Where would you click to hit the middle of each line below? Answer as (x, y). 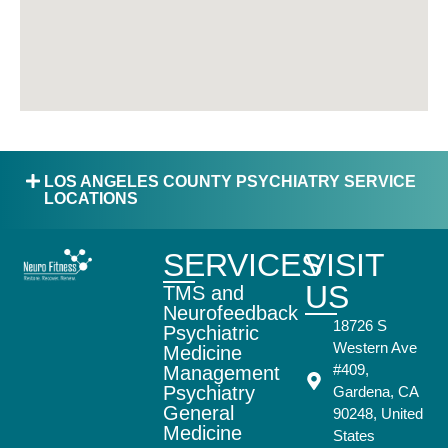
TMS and (203, 293)
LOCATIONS (91, 199)
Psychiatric (210, 333)
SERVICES (242, 265)
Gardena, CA (375, 392)
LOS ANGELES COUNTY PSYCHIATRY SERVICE (230, 182)
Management (221, 373)
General (198, 413)
